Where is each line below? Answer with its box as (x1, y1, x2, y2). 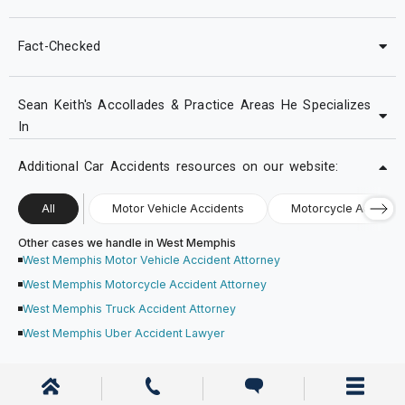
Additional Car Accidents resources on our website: (17, 159, 339, 175)
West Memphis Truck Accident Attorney (22, 302, 236, 316)
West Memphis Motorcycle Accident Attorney (22, 278, 267, 292)
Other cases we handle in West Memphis (17, 236, 236, 250)
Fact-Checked (17, 38, 101, 54)
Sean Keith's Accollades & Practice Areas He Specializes (17, 97, 372, 113)
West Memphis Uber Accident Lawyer (22, 326, 225, 341)
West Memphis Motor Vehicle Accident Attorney (22, 253, 280, 268)
